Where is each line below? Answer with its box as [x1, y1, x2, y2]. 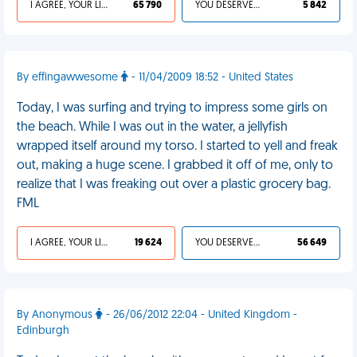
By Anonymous [17, 309, 96, 321]
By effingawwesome [17, 72, 121, 84]
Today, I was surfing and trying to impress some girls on [17, 102, 328, 115]
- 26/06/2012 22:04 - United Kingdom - [103, 309, 297, 321]
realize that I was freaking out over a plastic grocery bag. [17, 178, 331, 191]
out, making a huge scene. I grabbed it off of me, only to [17, 159, 333, 172]
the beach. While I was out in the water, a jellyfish [17, 121, 288, 134]
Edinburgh [17, 325, 69, 337]
